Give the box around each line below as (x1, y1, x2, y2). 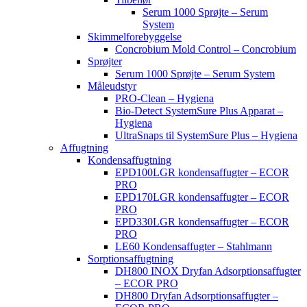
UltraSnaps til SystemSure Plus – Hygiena (115, 130, 297, 141)
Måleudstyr (88, 80, 136, 92)
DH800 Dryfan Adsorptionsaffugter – (115, 290, 278, 302)
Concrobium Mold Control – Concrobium (115, 43, 296, 55)
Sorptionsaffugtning (88, 253, 173, 265)
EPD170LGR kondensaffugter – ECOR (115, 191, 289, 203)
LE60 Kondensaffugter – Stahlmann (115, 241, 272, 252)
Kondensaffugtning (88, 154, 171, 166)
